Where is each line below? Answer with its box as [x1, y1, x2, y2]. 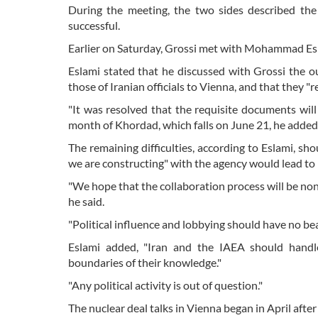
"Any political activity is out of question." [68, 278, 263, 292]
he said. [68, 194, 104, 209]
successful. [68, 18, 120, 33]
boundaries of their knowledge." [68, 256, 221, 270]
